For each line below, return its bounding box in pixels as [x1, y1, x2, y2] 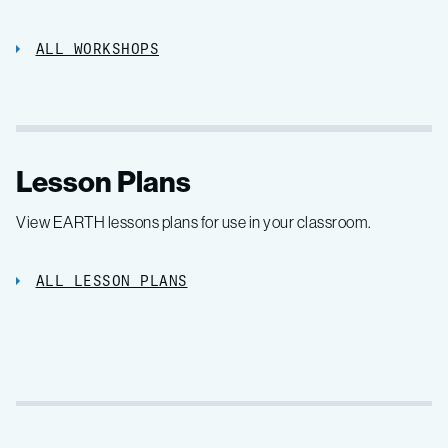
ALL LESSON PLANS [35, 271, 188, 290]
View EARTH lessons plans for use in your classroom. [16, 211, 372, 232]
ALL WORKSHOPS [35, 39, 159, 58]
